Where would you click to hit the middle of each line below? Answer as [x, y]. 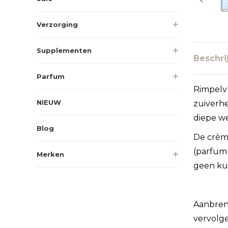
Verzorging [57, 24]
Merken [50, 154]
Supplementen [64, 50]
